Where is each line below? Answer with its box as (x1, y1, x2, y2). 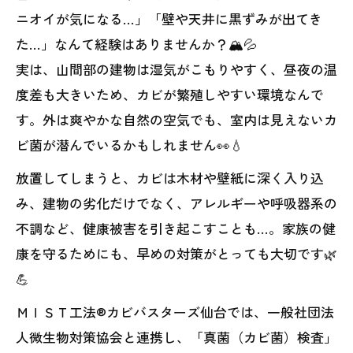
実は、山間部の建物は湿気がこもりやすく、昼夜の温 (16, 59, 337, 79)
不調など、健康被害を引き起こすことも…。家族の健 (16, 218, 336, 238)
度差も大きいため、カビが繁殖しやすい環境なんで (16, 84, 324, 104)
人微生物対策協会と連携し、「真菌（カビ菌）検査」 (16, 327, 337, 347)
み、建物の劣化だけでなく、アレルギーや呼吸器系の (16, 193, 337, 213)
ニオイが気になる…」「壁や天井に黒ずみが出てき (16, 9, 322, 28)
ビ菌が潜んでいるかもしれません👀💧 (16, 135, 243, 154)
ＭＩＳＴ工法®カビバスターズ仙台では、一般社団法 (16, 302, 334, 321)
